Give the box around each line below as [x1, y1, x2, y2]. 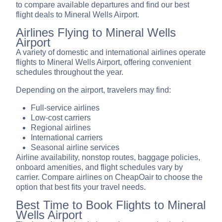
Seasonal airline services [31, 143, 119, 152]
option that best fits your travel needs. [16, 183, 146, 192]
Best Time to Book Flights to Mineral [16, 198, 206, 212]
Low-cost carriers [31, 113, 91, 122]
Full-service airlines [31, 104, 100, 112]
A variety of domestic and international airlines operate [16, 48, 206, 57]
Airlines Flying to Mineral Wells [16, 26, 176, 40]
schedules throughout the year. [16, 68, 123, 77]
